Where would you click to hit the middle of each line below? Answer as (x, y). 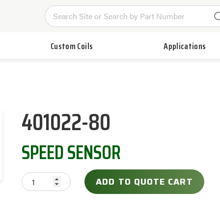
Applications (185, 46)
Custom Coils (72, 46)
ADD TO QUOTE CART (144, 182)
